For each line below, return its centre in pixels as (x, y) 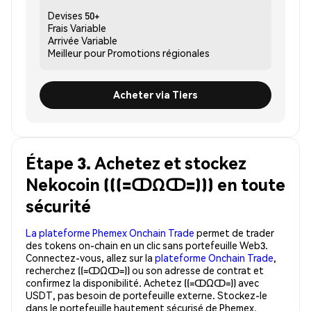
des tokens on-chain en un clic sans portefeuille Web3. (147, 245)
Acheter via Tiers (155, 95)
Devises (65, 15)
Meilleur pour (77, 52)
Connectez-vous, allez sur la (90, 257)
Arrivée (64, 40)
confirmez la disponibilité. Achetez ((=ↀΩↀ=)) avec (142, 282)
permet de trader (234, 232)
